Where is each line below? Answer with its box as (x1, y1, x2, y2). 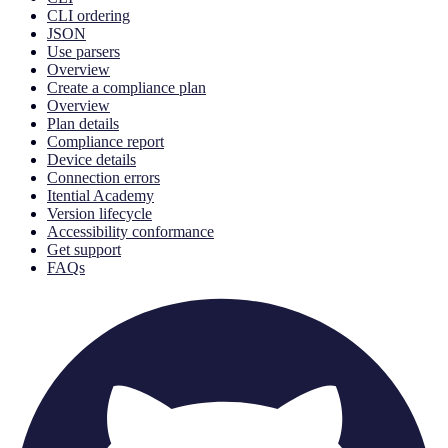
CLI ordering (47, 7, 130, 25)
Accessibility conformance (47, 223, 214, 241)
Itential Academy (47, 187, 154, 205)
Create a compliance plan (47, 79, 206, 97)
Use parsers (47, 43, 120, 61)
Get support (47, 241, 121, 259)
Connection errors (47, 169, 160, 187)
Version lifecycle (47, 205, 152, 223)
